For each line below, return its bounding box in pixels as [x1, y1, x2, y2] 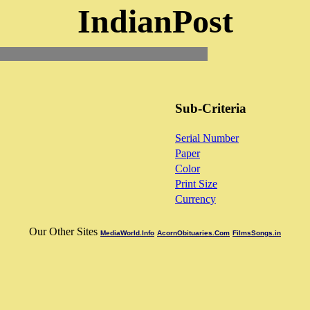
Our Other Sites [29, 226, 100, 237]
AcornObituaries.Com [157, 229, 230, 237]
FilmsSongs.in [232, 229, 281, 237]
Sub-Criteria [175, 101, 246, 116]
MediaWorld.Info [100, 229, 154, 237]
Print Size [175, 178, 217, 190]
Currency [175, 193, 216, 205]
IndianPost [77, 3, 233, 39]
